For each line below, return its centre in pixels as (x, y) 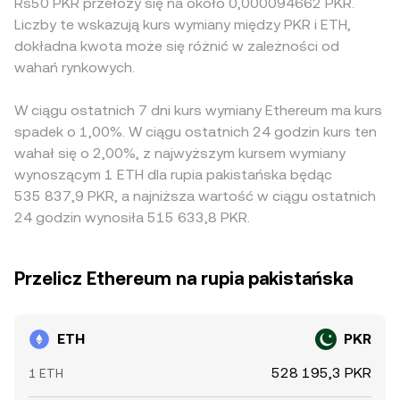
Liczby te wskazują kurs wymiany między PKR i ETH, (183, 25)
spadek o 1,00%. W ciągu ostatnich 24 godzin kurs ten (196, 132)
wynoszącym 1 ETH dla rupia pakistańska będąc (173, 175)
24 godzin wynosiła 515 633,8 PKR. (132, 217)
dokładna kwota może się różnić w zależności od (177, 46)
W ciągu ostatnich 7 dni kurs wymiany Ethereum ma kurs (198, 110)
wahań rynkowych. (75, 67)
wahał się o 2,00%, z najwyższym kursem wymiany (180, 153)
